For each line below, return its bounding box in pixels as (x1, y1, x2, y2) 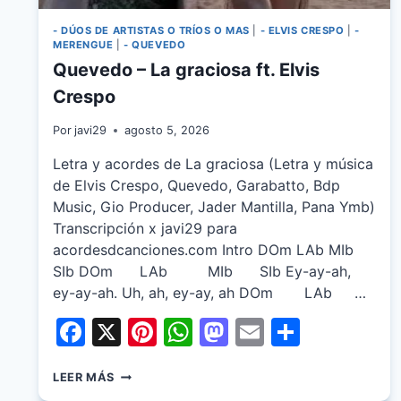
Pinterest (157, 314, 279, 350)
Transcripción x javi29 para (53, 219, 237, 238)
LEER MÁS (53, 371, 115, 385)
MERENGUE (53, 38, 114, 51)
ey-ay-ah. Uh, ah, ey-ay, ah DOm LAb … (53, 284, 366, 303)
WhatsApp (192, 314, 334, 350)
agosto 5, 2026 (124, 124, 210, 138)
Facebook (85, 314, 218, 350)
